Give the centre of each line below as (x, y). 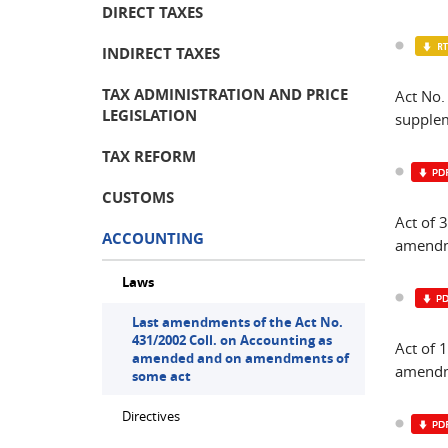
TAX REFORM (149, 156)
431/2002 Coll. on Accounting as (232, 340)
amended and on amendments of (240, 358)
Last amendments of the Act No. (237, 322)
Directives (151, 416)
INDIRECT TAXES (161, 53)
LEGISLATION (149, 115)
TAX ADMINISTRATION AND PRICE (225, 94)
